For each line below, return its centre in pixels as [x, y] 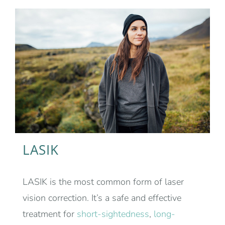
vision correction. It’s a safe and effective [102, 198]
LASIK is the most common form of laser [103, 182]
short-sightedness [113, 214]
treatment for [50, 214]
